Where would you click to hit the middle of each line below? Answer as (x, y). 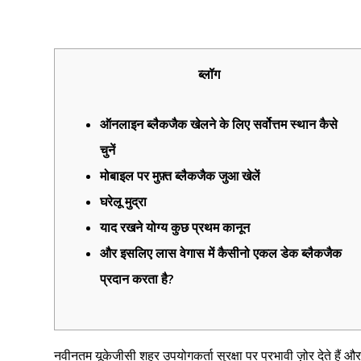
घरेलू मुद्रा (124, 202)
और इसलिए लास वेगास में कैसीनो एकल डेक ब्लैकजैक (221, 254)
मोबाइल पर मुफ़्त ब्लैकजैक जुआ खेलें (180, 176)
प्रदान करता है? (137, 280)
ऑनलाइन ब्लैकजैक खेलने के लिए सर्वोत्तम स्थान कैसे (219, 125)
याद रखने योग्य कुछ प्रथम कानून (175, 228)
